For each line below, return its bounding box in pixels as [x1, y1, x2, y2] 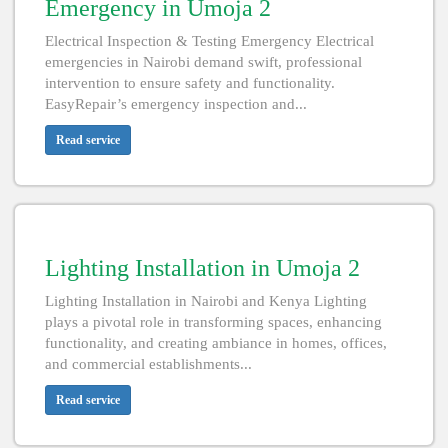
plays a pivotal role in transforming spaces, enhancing [45, 314, 382, 331]
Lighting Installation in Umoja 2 [45, 255, 360, 282]
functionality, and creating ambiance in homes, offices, [45, 335, 387, 352]
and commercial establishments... [45, 356, 252, 373]
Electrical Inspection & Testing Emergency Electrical [45, 33, 374, 50]
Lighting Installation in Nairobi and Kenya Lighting [45, 293, 367, 310]
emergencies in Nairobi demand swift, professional [45, 54, 362, 71]
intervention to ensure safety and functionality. [45, 75, 335, 92]
